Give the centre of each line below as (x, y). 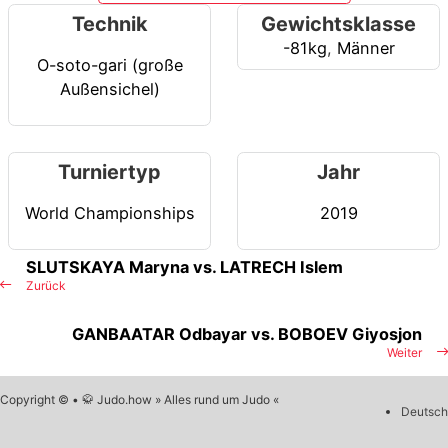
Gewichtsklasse (338, 24)
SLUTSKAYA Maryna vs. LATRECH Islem (184, 267)
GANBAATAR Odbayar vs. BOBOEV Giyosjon (247, 334)
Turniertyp (109, 172)
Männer (365, 48)
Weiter (404, 353)
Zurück (46, 286)
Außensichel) (109, 88)
